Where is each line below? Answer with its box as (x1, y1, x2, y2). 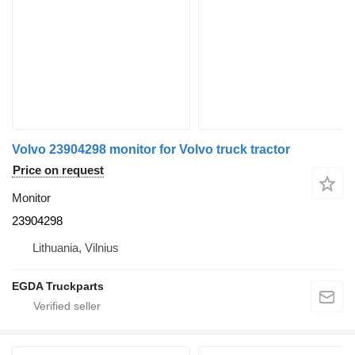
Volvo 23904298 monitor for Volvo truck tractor (12, 142, 290, 156)
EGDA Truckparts (12, 279, 104, 292)
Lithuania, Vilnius (32, 240, 119, 254)
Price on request (13, 162, 104, 177)
